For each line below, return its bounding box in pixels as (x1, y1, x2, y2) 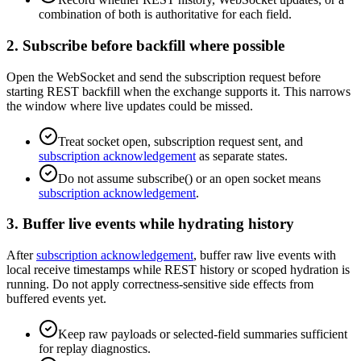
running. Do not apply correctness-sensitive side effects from (6, 277, 313, 292)
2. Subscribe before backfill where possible (6, 37, 284, 55)
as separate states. (196, 148, 288, 163)
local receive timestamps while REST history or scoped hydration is (6, 263, 350, 277)
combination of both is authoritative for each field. (39, 7, 292, 22)
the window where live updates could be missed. (6, 98, 253, 113)
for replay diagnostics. (39, 342, 151, 356)
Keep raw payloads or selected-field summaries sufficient (58, 327, 347, 342)
